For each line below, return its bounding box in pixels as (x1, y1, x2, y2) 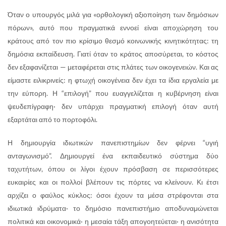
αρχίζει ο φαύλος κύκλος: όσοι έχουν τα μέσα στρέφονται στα (8, 190, 218, 199)
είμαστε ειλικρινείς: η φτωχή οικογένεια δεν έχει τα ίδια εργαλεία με (8, 75, 218, 84)
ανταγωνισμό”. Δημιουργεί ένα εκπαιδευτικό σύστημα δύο (8, 151, 218, 160)
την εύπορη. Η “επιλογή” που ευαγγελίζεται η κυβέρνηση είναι (8, 88, 218, 97)
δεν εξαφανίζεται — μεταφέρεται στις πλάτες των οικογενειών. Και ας (8, 62, 218, 71)
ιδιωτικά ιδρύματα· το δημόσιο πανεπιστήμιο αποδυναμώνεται (8, 203, 218, 212)
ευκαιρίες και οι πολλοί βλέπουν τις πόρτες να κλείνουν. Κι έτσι (8, 177, 218, 186)
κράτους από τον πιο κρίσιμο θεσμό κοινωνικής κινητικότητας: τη (8, 36, 218, 45)
